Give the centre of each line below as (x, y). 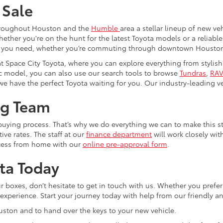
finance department (119, 134)
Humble (106, 28)
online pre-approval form (125, 144)
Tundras (193, 73)
